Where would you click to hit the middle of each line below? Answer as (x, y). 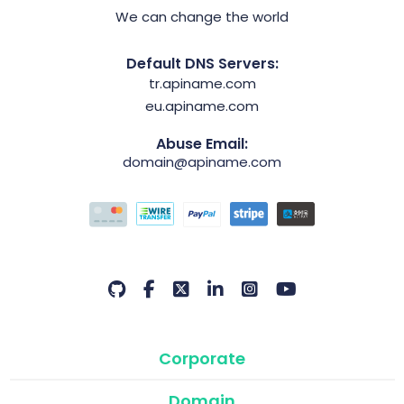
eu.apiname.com (202, 106)
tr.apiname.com (202, 84)
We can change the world (202, 17)
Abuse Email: (202, 144)
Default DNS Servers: (202, 64)
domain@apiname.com (202, 162)
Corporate (202, 358)
